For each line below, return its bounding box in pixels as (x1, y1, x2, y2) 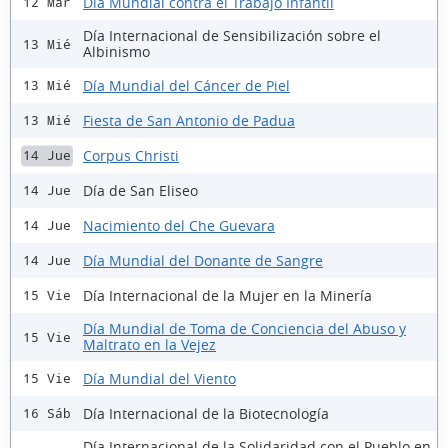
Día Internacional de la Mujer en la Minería (83, 285, 372, 305)
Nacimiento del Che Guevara (83, 215, 275, 235)
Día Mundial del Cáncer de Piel (83, 75, 290, 95)
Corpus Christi (83, 145, 179, 165)
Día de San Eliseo (83, 180, 198, 200)
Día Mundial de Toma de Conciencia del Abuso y (83, 319, 406, 339)
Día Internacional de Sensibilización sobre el (83, 26, 381, 46)
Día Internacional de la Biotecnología (83, 403, 329, 423)
